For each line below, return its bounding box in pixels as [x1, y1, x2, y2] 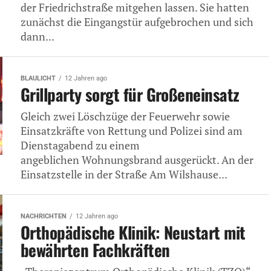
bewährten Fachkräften [21, 238, 170, 262]
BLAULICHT [21, 74, 56, 82]
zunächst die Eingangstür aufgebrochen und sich [21, 15, 253, 29]
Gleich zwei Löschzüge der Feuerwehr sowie [21, 109, 230, 123]
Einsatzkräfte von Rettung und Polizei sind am [21, 124, 243, 138]
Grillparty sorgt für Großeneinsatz [21, 82, 240, 106]
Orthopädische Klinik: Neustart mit [21, 220, 246, 244]
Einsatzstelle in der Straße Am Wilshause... [21, 168, 227, 181]
